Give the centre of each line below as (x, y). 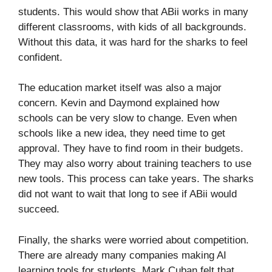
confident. (40, 57)
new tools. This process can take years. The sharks (136, 179)
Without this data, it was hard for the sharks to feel (133, 42)
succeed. (39, 209)
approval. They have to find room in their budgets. (131, 149)
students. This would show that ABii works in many (133, 12)
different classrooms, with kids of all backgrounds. (132, 27)
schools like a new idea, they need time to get (122, 134)
